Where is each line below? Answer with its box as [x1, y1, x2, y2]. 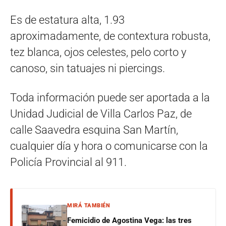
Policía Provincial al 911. [10, 156, 127, 168]
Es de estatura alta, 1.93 [10, 14, 125, 26]
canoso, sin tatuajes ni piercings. [10, 62, 165, 75]
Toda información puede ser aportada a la [10, 91, 210, 104]
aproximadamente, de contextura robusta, [10, 30, 210, 42]
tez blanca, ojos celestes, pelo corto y [10, 46, 186, 59]
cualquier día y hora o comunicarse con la [10, 140, 208, 152]
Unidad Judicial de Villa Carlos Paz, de [10, 107, 192, 120]
